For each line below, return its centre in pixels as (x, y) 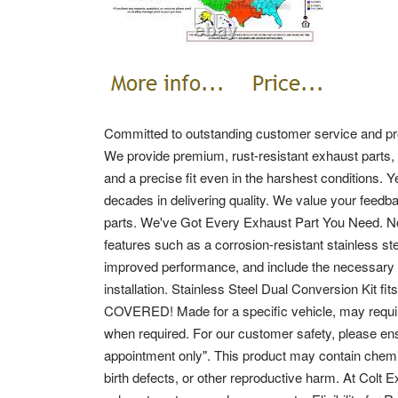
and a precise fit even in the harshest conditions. (245, 177)
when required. (148, 333)
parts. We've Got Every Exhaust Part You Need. (245, 222)
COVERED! (140, 310)
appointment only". (159, 355)
